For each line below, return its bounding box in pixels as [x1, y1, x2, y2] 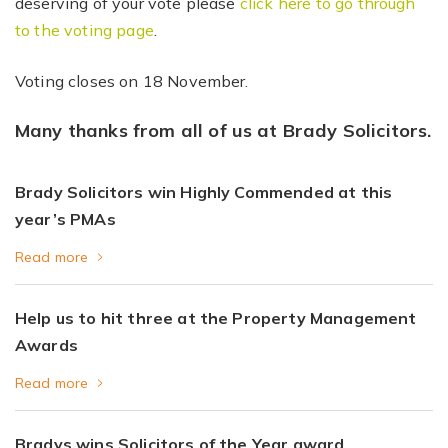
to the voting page [15, 20, 154, 40]
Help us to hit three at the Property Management [15, 308, 417, 328]
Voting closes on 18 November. [15, 71, 249, 91]
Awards [15, 335, 78, 355]
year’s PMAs [15, 209, 116, 229]
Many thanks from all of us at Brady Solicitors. [15, 119, 432, 142]
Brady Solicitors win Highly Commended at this [15, 182, 393, 202]
